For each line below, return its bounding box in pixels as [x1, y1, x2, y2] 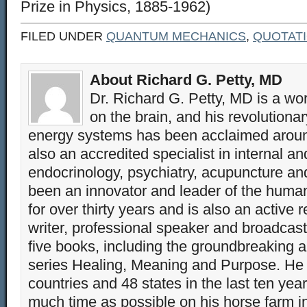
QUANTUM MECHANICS [106, 29, 246, 43]
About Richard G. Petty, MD [90, 71, 282, 88]
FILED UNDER [21, 29, 106, 43]
